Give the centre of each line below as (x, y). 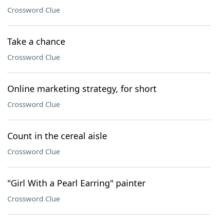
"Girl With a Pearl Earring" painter (76, 183)
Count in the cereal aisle (57, 136)
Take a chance (36, 41)
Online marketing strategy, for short (82, 89)
